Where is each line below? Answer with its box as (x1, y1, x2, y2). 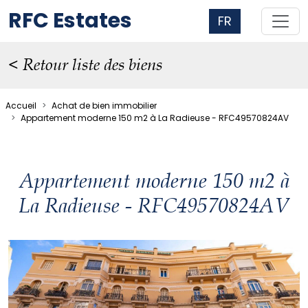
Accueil (5, 100, 36, 111)
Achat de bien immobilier (52, 100, 157, 111)
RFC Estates (8, 6, 132, 35)
